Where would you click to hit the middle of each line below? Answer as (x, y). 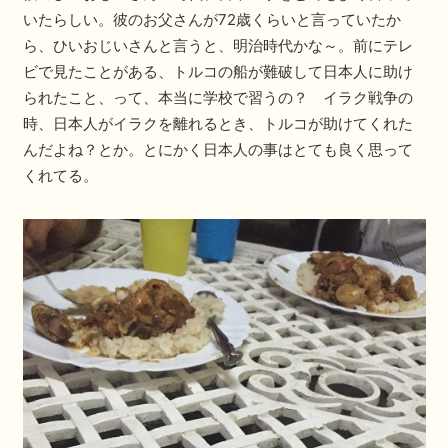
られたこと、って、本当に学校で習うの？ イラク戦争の (217, 97)
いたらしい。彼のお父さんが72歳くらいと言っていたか (211, 19)
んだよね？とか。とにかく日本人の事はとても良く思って (217, 149)
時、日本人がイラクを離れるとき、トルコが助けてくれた (217, 123)
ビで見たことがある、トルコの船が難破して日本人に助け (217, 71)
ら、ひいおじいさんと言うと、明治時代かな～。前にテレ (217, 45)
